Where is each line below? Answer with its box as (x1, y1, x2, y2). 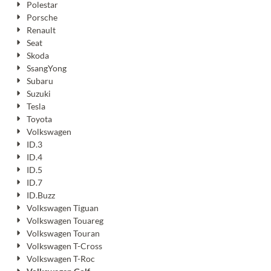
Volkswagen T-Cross (26, 241, 102, 252)
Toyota (26, 114, 52, 125)
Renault (26, 25, 56, 36)
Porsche (26, 12, 57, 23)
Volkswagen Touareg (26, 215, 103, 226)
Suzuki (26, 88, 51, 99)
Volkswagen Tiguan (26, 203, 99, 214)
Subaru (26, 76, 53, 87)
